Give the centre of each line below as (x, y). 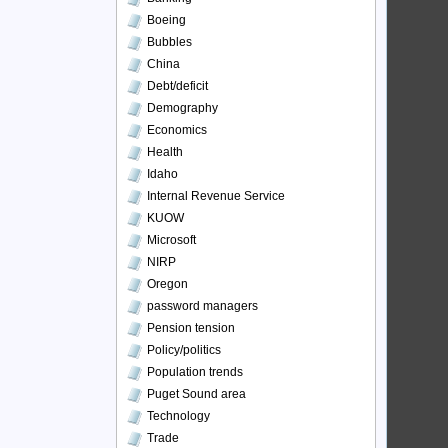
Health (165, 152)
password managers (202, 306)
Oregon (167, 284)
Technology (178, 416)
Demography (182, 108)
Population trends (195, 372)
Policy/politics (184, 350)
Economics (177, 130)
